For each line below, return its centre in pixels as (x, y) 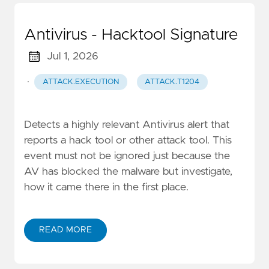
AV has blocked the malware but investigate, (128, 171)
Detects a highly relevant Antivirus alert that (127, 125)
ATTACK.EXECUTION (80, 82)
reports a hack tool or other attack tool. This (128, 140)
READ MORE (65, 230)
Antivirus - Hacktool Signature (131, 35)
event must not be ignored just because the (127, 156)
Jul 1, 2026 (72, 56)
